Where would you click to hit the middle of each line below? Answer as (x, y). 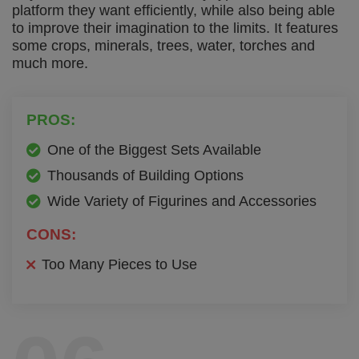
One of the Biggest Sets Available (154, 149)
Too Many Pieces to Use (119, 264)
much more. (50, 63)
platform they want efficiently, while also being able (173, 10)
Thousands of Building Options (145, 175)
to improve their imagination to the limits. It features (175, 28)
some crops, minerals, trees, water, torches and (163, 45)
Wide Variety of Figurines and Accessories (182, 201)
